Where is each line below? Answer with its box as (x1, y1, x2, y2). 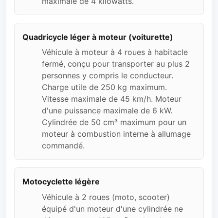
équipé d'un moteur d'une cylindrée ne (42, 203, 183, 214)
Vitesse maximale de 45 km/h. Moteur (42, 94, 182, 104)
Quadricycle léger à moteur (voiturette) (22, 32, 173, 42)
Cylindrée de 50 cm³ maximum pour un (42, 117, 186, 127)
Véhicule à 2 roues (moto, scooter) (42, 192, 170, 202)
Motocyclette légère (22, 177, 100, 187)
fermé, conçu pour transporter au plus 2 (42, 59, 190, 69)
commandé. (42, 141, 85, 151)
